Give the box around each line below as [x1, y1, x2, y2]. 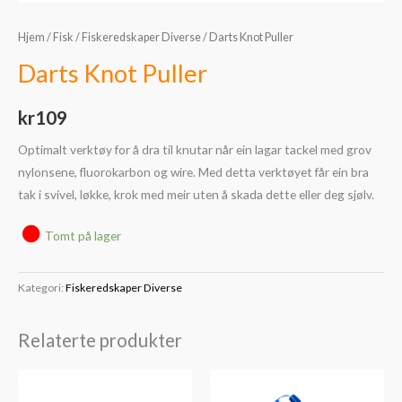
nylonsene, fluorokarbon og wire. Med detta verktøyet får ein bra [18, 163, 369, 179]
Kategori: [18, 281, 66, 295]
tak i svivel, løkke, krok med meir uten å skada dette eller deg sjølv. [18, 186, 374, 202]
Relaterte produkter [18, 328, 182, 351]
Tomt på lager [45, 228, 121, 244]
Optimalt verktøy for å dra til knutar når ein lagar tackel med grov [18, 141, 371, 157]
